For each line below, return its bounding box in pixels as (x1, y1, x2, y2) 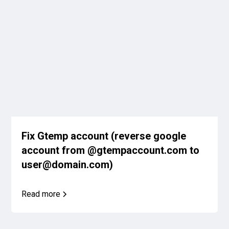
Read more (21, 189, 61, 199)
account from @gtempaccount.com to (21, 144, 200, 156)
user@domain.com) (21, 158, 113, 171)
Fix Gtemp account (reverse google (21, 129, 187, 142)
